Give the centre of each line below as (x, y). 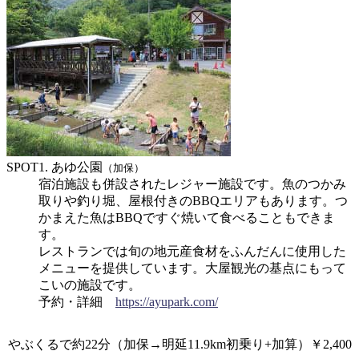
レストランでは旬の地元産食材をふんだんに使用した (192, 251)
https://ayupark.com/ (167, 301)
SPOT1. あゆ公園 (54, 167)
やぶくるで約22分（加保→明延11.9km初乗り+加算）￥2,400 (179, 344)
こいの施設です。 (90, 284)
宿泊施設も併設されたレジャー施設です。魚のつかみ (192, 184)
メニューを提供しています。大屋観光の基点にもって (192, 268)
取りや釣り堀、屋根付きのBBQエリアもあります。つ (193, 200)
